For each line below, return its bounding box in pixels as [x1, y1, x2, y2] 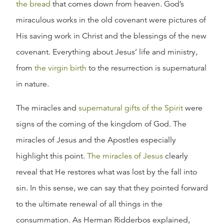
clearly [163, 151, 188, 161]
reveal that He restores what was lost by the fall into [16, 167, 197, 177]
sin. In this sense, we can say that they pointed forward [16, 183, 208, 193]
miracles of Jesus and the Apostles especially [16, 135, 176, 145]
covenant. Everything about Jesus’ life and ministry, [16, 47, 197, 57]
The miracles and [16, 103, 78, 113]
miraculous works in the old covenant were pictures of [16, 15, 206, 25]
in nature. [16, 79, 49, 89]
